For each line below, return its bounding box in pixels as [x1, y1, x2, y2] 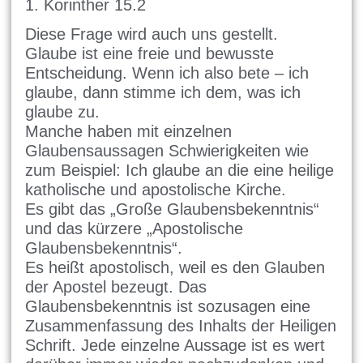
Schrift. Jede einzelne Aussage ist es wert [25, 336, 326, 355]
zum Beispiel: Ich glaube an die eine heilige [25, 161, 335, 180]
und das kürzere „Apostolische [25, 220, 244, 238]
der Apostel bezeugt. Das [25, 278, 207, 297]
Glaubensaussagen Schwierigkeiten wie [25, 142, 310, 160]
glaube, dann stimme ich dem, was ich [25, 83, 301, 102]
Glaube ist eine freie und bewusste [25, 45, 275, 63]
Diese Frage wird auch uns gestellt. [25, 25, 279, 44]
